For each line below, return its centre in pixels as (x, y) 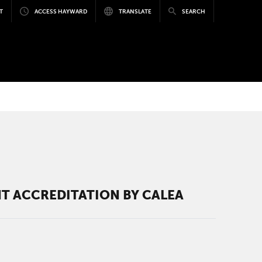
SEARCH (193, 11)
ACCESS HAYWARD (61, 11)
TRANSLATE (135, 11)
